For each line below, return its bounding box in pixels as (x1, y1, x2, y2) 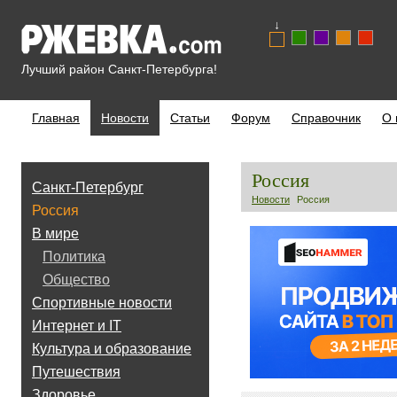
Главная (32, 111, 80, 125)
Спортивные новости (32, 295, 172, 310)
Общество (43, 272, 110, 287)
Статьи (170, 111, 210, 125)
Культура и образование (32, 341, 191, 356)
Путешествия (32, 364, 121, 379)
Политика (43, 249, 105, 264)
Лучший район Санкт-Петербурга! (21, 62, 217, 76)
